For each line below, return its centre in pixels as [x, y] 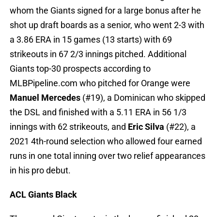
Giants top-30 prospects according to [80, 69]
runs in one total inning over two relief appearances [108, 156]
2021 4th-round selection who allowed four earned [106, 141]
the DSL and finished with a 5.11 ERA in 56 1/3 [98, 112]
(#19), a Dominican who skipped [143, 98]
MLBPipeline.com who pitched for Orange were [100, 83]
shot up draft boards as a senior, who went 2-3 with [107, 25]
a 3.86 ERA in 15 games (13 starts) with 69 [91, 40]
